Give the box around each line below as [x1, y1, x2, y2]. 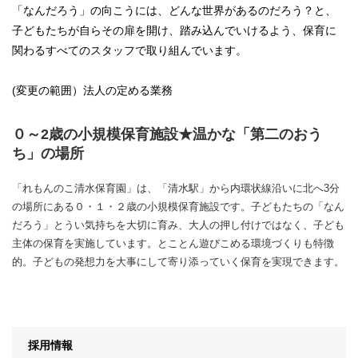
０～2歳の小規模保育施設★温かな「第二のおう [12, 125, 322, 142]
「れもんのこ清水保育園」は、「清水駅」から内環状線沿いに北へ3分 [12, 181, 340, 194]
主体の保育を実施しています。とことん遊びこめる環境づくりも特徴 [12, 237, 334, 249]
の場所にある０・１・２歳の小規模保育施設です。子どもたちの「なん [12, 200, 344, 213]
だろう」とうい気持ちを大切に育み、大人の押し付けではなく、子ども [12, 218, 344, 231]
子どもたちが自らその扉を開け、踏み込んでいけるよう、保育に [12, 23, 336, 37]
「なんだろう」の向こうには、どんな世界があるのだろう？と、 [12, 3, 336, 17]
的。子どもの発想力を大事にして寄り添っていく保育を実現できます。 [12, 255, 344, 268]
